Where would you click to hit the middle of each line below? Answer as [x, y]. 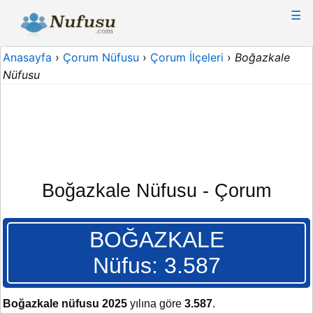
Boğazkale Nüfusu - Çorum [156, 191]
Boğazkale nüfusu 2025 [65, 304]
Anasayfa [27, 57]
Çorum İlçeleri [187, 57]
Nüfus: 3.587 [156, 266]
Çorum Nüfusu [101, 57]
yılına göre [156, 304]
